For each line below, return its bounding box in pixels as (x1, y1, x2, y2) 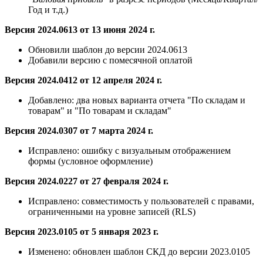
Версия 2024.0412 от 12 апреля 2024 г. (5, 75, 162, 86)
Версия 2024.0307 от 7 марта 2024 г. (5, 126, 153, 136)
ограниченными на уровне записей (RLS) (28, 207, 195, 217)
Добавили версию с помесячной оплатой (28, 55, 193, 66)
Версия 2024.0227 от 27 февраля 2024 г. (5, 176, 168, 187)
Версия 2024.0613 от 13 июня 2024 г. (5, 25, 155, 35)
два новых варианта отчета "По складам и (74, 95, 245, 106)
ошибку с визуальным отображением (79, 146, 231, 156)
